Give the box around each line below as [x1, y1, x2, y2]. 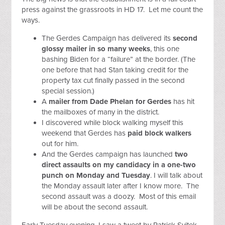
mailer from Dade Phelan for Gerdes [49, 97, 172, 106]
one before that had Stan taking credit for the [42, 65, 189, 74]
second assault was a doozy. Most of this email [42, 192, 196, 201]
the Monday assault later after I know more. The [42, 181, 199, 190]
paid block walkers [128, 129, 192, 138]
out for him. [42, 139, 79, 148]
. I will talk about [150, 171, 203, 180]
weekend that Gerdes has [42, 129, 128, 138]
